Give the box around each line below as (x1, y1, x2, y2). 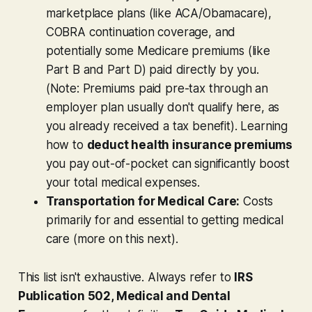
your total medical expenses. (45, 175, 200, 189)
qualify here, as (194, 100, 280, 114)
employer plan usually (45, 100, 167, 114)
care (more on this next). (45, 231, 178, 246)
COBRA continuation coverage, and (45, 24, 236, 39)
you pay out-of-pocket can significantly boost (45, 156, 290, 171)
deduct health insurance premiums (86, 137, 293, 152)
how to (45, 137, 87, 152)
